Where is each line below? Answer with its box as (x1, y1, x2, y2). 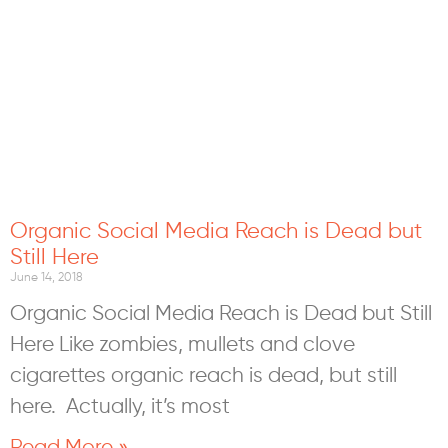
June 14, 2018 (10, 268, 83, 284)
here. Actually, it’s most (10, 392, 230, 418)
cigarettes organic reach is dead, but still (10, 361, 397, 387)
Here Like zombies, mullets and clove (10, 330, 355, 356)
